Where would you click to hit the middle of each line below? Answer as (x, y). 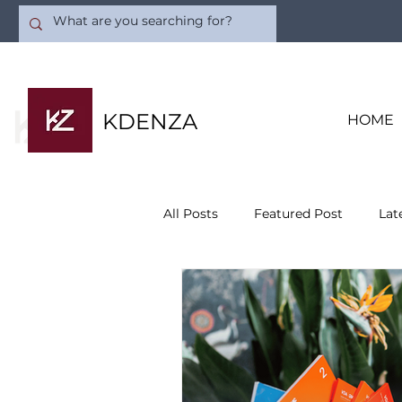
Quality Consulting (258, 286)
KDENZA (150, 122)
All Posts (191, 214)
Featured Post (298, 214)
